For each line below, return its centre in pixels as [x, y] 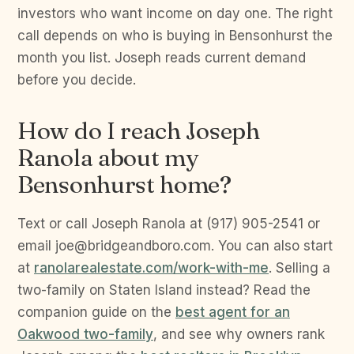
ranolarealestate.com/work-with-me [151, 268]
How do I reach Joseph [139, 131]
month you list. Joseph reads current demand [162, 58]
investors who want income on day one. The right [175, 13]
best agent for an [233, 312]
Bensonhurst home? [124, 185]
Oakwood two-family [85, 334]
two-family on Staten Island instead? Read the [164, 290]
